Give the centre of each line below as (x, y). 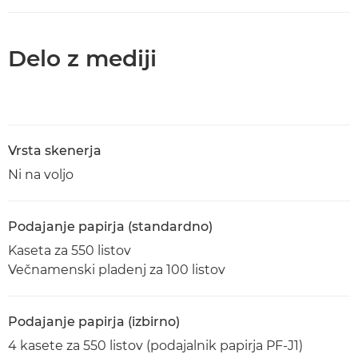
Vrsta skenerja (55, 151)
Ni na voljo (41, 175)
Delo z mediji (82, 58)
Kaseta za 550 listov (70, 251)
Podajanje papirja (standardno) (110, 227)
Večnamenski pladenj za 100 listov (117, 270)
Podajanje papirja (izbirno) (94, 322)
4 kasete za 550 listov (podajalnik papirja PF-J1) (155, 346)
